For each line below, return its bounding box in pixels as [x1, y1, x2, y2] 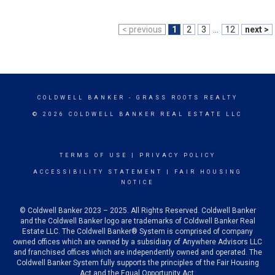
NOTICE [121, 179, 154, 185]
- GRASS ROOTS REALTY [125, 95, 238, 101]
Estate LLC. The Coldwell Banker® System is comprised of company [22, 227, 253, 236]
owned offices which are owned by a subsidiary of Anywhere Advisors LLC [13, 238, 262, 246]
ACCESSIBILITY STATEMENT [33, 169, 163, 175]
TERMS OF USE [59, 152, 128, 158]
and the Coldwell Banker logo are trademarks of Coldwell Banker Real [20, 217, 255, 225]
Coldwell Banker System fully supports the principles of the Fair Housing [16, 258, 259, 267]
